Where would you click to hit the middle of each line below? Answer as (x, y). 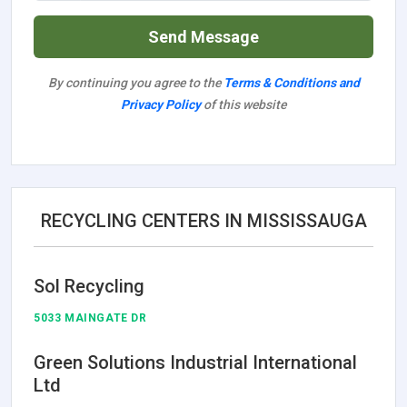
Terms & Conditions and (291, 82)
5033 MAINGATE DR (90, 318)
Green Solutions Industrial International (195, 362)
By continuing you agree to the (135, 82)
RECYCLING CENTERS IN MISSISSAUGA (203, 220)
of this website (243, 104)
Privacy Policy (161, 104)
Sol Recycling (89, 286)
